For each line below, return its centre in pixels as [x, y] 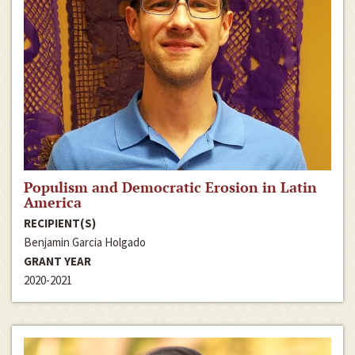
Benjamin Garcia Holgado [85, 242]
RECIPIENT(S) [60, 223]
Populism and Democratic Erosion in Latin [170, 187]
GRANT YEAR [57, 261]
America [53, 202]
